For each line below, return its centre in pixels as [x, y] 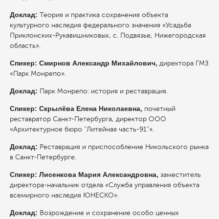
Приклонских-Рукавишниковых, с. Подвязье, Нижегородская [108, 35]
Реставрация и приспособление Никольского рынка [124, 147]
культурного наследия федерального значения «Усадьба [100, 25]
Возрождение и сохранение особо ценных [109, 213]
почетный [160, 109]
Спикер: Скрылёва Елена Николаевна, [77, 108]
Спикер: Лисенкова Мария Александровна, [85, 174]
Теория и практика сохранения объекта [104, 15]
